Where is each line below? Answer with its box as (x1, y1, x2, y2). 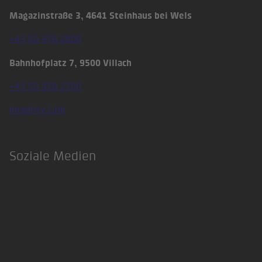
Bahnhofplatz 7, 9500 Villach (9, 57, 132, 68)
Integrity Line (9, 104, 65, 115)
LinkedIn (9, 207, 51, 220)
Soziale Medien (9, 148, 96, 163)
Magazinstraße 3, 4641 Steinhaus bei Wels (9, 10, 192, 22)
